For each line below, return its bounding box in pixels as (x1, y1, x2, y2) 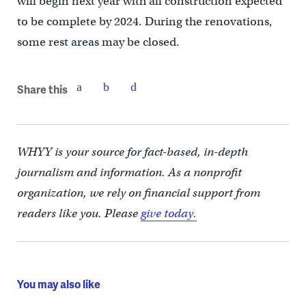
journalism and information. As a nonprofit (16, 165, 242, 180)
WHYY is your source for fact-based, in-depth (16, 145, 248, 159)
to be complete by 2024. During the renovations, (16, 14, 273, 29)
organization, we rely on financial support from (16, 186, 260, 200)
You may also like (16, 276, 100, 292)
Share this (16, 81, 68, 97)
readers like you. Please (16, 206, 141, 221)
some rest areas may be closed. (16, 35, 180, 49)
